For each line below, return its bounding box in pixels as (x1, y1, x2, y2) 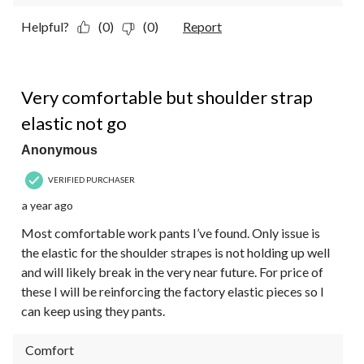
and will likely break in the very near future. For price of (21, 263, 323, 279)
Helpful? (21, 18, 69, 34)
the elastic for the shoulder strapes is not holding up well (21, 244, 330, 260)
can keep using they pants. (21, 302, 165, 318)
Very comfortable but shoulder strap (21, 85, 313, 108)
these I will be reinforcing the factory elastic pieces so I (21, 283, 324, 299)
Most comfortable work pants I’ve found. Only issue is (21, 224, 320, 240)
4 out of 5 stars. (21, 70, 106, 86)
